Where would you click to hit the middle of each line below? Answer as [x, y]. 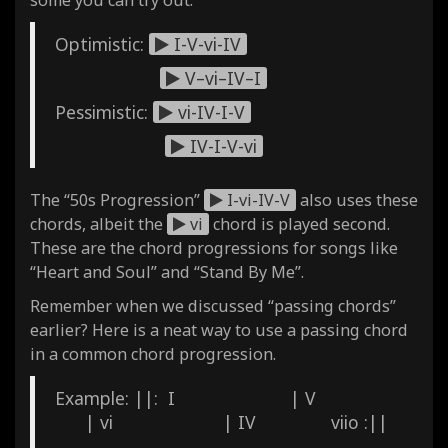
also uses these [357, 199]
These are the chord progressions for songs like [214, 247]
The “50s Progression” [117, 199]
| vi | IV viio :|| [221, 421]
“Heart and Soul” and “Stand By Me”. [167, 271]
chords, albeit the [98, 223]
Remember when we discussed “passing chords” [213, 305]
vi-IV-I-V [209, 111]
